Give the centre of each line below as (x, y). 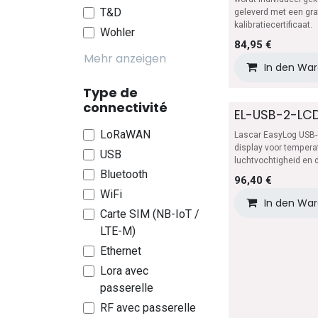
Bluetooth (124, 174)
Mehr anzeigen (125, 59)
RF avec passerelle (148, 308)
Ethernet (121, 251)
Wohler (117, 32)
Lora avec (124, 271)
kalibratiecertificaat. (273, 25)
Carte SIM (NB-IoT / (150, 214)
